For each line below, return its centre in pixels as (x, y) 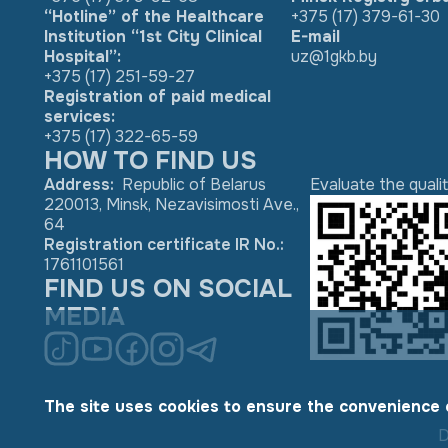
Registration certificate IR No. (162, 244)
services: (79, 116)
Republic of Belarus (192, 184)
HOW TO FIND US (150, 161)
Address (77, 184)
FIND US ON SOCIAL (168, 289)
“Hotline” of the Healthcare (154, 16)
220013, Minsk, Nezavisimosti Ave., (171, 204)
